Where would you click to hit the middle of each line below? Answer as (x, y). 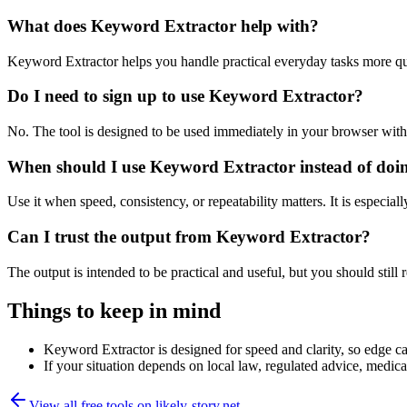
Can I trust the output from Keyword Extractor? (189, 237)
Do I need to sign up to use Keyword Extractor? (185, 96)
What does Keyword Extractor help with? (163, 25)
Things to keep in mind (114, 310)
